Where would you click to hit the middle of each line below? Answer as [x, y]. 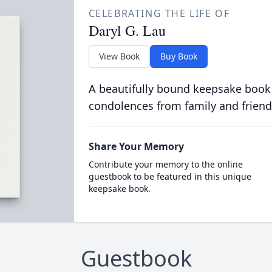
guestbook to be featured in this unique [170, 176]
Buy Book [178, 56]
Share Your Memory [136, 146]
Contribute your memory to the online [165, 164]
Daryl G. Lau [127, 30]
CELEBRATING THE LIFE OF [159, 13]
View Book [119, 56]
